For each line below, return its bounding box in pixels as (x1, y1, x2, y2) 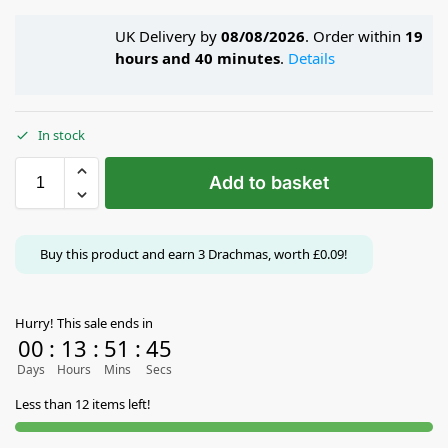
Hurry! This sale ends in (15, 314, 153, 333)
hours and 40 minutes (115, 47, 280, 68)
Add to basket (209, 172, 329, 194)
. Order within (305, 25, 405, 46)
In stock (38, 126, 85, 145)
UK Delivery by (115, 25, 221, 46)
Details (288, 47, 335, 68)
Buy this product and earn (40, 245, 198, 264)
